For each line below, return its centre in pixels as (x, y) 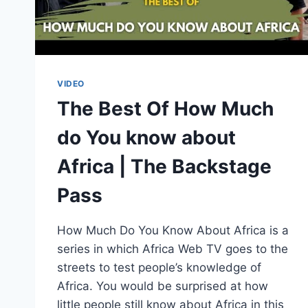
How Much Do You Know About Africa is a (173, 230)
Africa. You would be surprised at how (163, 286)
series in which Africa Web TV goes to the (173, 249)
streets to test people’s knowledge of (159, 267)
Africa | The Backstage (164, 166)
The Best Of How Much (165, 108)
